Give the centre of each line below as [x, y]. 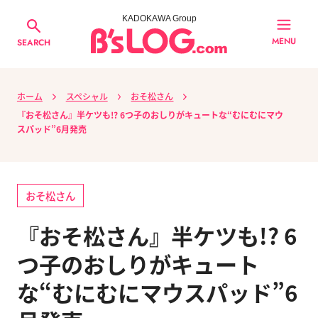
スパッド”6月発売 [51, 128]
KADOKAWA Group [159, 19]
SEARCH [34, 42]
